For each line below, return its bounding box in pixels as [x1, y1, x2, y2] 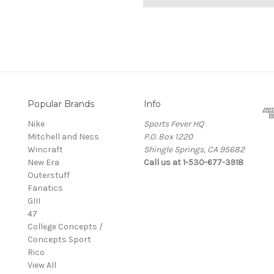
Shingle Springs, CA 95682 [143, 144, 245, 155]
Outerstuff [28, 169, 70, 180]
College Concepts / [28, 221, 103, 232]
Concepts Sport [28, 234, 91, 245]
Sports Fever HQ [143, 118, 204, 129]
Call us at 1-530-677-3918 [143, 157, 243, 168]
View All [28, 259, 56, 270]
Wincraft [28, 144, 63, 155]
